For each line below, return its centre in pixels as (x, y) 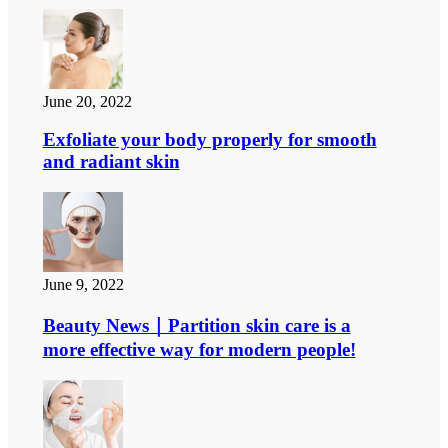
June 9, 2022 (83, 285)
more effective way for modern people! (199, 349)
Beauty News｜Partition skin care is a (196, 325)
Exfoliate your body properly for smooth (209, 140)
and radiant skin (111, 162)
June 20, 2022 (87, 101)
